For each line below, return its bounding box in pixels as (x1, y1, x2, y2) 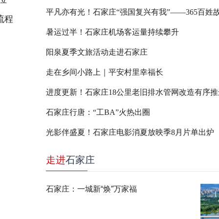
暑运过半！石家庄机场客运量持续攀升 (45, 28, 179, 36)
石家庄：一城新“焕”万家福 (45, 185, 137, 193)
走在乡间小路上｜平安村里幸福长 (45, 68, 163, 76)
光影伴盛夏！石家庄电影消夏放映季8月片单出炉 (45, 128, 214, 136)
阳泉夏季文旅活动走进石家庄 (45, 48, 148, 56)
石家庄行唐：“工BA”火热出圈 (45, 108, 150, 116)
